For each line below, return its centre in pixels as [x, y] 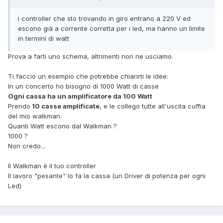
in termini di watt [44, 38]
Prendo [19, 106]
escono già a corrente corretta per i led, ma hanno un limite [111, 28]
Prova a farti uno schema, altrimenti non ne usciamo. [91, 56]
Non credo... [27, 146]
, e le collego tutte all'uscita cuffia [153, 106]
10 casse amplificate [65, 106]
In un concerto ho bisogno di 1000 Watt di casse [83, 86]
